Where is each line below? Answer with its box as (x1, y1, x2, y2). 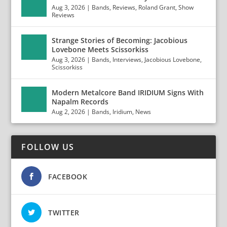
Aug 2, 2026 (52, 107, 86, 116)
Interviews (112, 55, 142, 64)
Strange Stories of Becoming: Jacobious (52, 35, 188, 45)
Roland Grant (138, 3, 176, 12)
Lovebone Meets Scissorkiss (52, 45, 149, 54)
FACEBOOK (48, 172, 88, 181)
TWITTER (48, 208, 80, 217)
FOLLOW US (21, 141, 74, 153)
